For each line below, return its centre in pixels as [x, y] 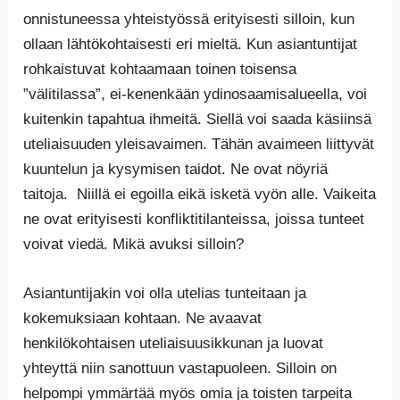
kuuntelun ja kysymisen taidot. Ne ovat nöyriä [176, 170]
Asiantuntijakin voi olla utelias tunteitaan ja [165, 294]
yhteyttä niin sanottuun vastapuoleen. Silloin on [180, 369]
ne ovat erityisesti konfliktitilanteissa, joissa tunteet [194, 220]
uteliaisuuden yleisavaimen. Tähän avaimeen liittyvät [199, 145]
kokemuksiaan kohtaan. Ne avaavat [143, 319]
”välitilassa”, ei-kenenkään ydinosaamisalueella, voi [196, 95]
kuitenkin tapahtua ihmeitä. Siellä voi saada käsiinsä [198, 120]
